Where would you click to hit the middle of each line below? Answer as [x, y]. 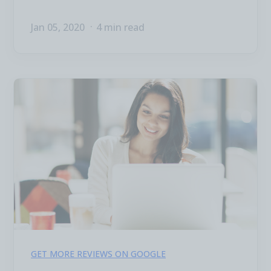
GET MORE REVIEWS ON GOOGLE [98, 254]
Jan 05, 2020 [59, 27]
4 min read [120, 27]
